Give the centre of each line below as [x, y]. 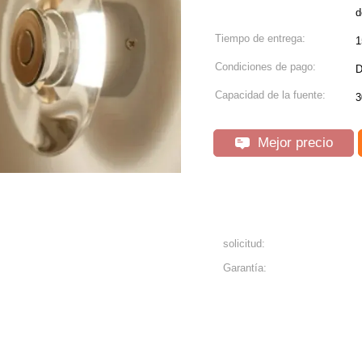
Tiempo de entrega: [260, 38]
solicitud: [244, 244]
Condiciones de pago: [265, 67]
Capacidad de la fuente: [270, 95]
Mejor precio [293, 143]
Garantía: [245, 268]
